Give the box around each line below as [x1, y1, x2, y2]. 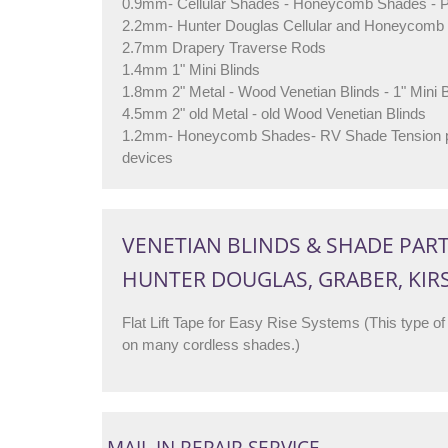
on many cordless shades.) [122, 336, 300, 353]
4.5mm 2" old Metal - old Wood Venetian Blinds [122, 105, 426, 122]
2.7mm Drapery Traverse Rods [122, 39, 326, 56]
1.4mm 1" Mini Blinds [122, 61, 260, 78]
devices [122, 149, 173, 166]
